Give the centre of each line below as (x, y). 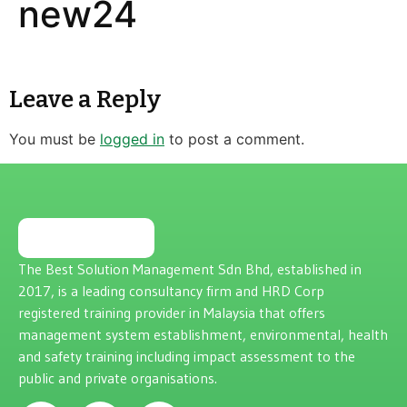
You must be (55, 139)
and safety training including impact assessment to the (187, 356)
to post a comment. (234, 139)
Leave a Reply (85, 100)
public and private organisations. (118, 377)
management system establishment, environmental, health (203, 334)
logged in (132, 139)
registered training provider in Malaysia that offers (172, 312)
